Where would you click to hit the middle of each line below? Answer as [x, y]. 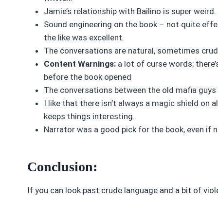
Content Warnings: [81, 64]
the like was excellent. [84, 37]
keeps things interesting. [89, 116]
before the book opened [88, 77]
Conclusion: [62, 167]
